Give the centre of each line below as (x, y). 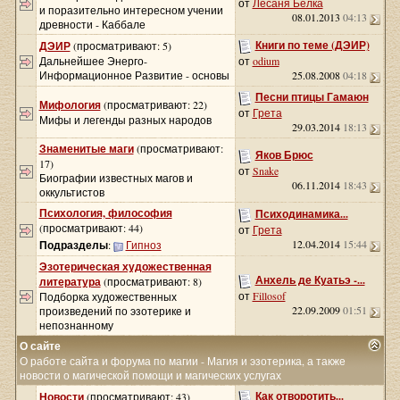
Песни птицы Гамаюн (312, 97)
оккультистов (71, 192)
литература (70, 282)
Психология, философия (105, 213)
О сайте (40, 346)
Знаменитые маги (86, 149)
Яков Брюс (284, 155)
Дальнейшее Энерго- (93, 61)
